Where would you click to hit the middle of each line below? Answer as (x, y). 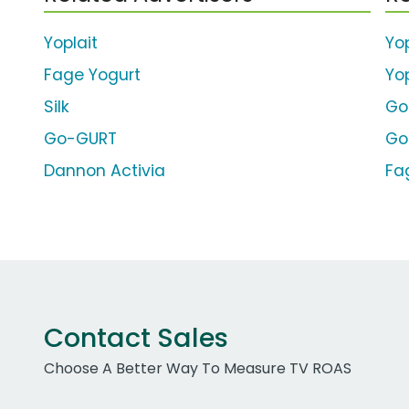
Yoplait (71, 43)
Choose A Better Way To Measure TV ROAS (198, 369)
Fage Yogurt (92, 75)
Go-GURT (80, 139)
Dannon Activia (105, 171)
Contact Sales (136, 338)
